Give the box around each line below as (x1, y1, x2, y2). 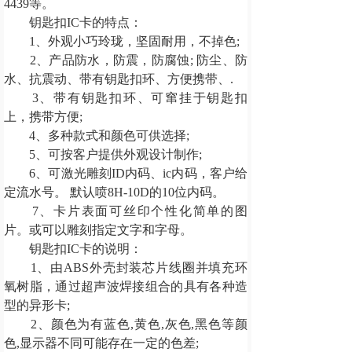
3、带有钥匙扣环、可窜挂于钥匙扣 (4, 91, 247, 104)
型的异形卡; (4, 299, 70, 312)
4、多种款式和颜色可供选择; (4, 129, 189, 142)
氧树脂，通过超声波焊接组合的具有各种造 (4, 280, 247, 293)
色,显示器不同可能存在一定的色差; (4, 336, 199, 350)
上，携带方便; (4, 110, 82, 123)
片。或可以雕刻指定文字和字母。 (4, 223, 192, 236)
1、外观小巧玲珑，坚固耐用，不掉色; (4, 35, 240, 48)
